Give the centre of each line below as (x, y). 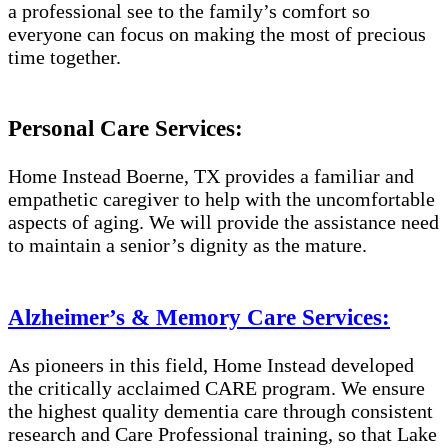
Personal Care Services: (125, 128)
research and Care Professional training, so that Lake (222, 434)
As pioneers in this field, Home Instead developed (211, 365)
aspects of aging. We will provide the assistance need (223, 222)
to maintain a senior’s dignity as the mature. (187, 245)
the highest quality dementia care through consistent (220, 411)
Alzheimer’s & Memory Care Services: (199, 316)
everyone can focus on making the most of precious (217, 33)
